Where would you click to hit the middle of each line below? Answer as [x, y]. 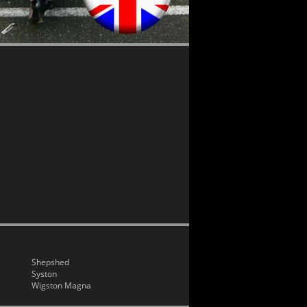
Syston [44, 274]
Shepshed [50, 262]
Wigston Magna [61, 285]
